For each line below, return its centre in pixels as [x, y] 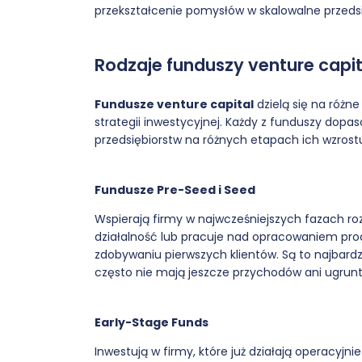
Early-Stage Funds [152, 322]
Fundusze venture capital [174, 104]
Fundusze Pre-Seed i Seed [175, 190]
